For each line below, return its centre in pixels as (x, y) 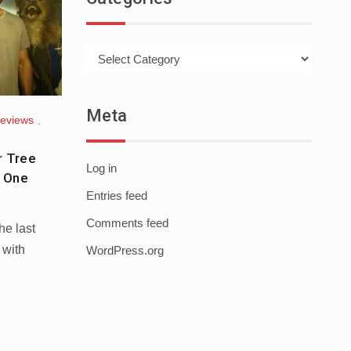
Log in (101, 168)
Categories (113, 50)
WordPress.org (125, 251)
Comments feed (127, 223)
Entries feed (116, 196)
